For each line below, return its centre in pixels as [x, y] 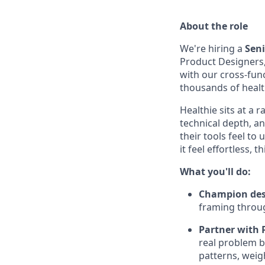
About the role [214, 26]
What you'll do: [215, 172]
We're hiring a [212, 49]
